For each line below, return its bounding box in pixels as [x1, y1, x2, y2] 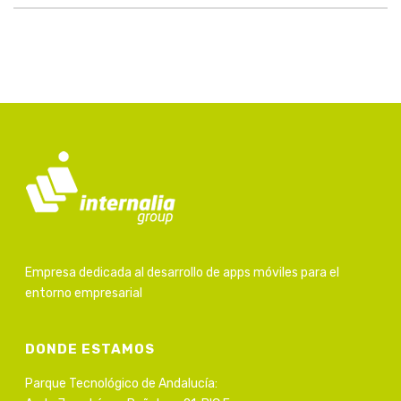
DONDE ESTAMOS [25, 340, 156, 357]
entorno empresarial [25, 285, 143, 301]
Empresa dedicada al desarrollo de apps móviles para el [25, 264, 340, 280]
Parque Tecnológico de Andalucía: [25, 375, 218, 391]
